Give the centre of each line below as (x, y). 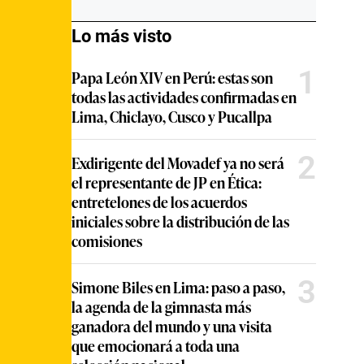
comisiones (107, 240)
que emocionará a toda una (156, 345)
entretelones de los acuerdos (159, 201)
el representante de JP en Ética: (167, 182)
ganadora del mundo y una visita (172, 325)
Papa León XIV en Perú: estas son (172, 77)
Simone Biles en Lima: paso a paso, (178, 286)
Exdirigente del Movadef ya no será (178, 162)
